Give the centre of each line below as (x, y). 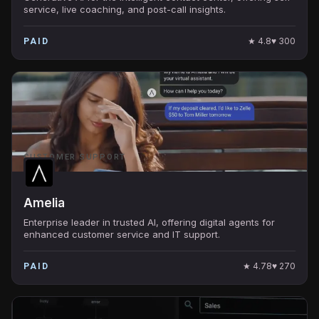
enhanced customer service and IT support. (122, 234)
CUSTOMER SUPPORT (75, 157)
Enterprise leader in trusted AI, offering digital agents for (149, 222)
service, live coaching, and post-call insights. (125, 9)
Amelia (44, 203)
